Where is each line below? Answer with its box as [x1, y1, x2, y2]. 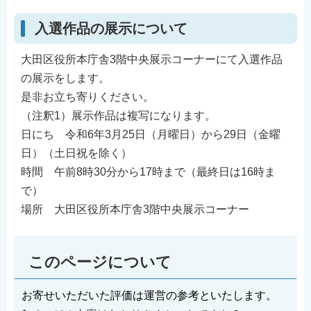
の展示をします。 [21, 72, 110, 85]
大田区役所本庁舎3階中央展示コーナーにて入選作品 [21, 53, 283, 66]
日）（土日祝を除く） [21, 147, 132, 160]
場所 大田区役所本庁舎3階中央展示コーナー [21, 203, 249, 216]
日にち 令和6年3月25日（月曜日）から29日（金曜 [21, 128, 280, 141]
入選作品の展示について [35, 20, 187, 36]
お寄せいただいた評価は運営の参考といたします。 [22, 289, 277, 301]
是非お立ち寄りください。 [21, 91, 154, 103]
